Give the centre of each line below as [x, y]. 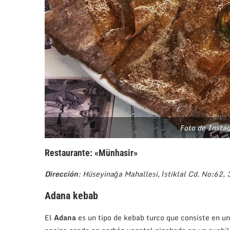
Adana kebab [71, 196]
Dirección [61, 174]
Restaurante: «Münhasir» [91, 153]
